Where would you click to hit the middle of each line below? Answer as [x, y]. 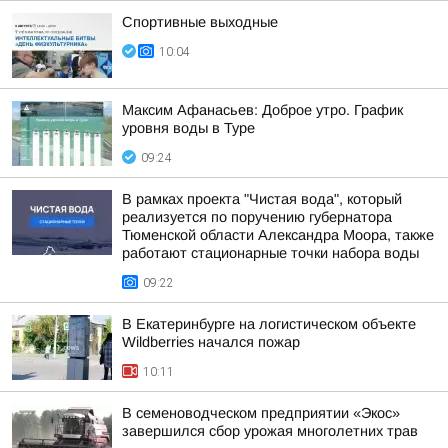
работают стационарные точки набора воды [270, 253]
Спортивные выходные [200, 22]
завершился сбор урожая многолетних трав [270, 431]
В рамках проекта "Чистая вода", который [262, 199]
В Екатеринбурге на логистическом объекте [269, 324]
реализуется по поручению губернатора [257, 217]
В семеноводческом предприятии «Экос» [261, 413]
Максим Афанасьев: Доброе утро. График [262, 110]
